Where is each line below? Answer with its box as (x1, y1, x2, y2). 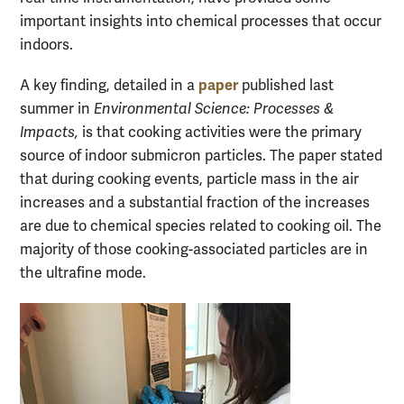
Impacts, (20, 124, 82, 142)
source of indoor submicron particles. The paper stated (20, 147, 382, 166)
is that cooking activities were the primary (82, 124, 362, 142)
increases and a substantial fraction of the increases (20, 194, 370, 213)
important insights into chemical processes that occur (20, 13, 381, 32)
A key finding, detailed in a (20, 77, 198, 96)
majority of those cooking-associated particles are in (20, 241, 368, 260)
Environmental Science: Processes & (94, 100, 335, 119)
